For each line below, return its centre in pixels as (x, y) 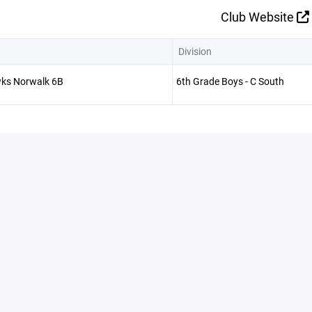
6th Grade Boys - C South (230, 81)
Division (195, 51)
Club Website (258, 16)
